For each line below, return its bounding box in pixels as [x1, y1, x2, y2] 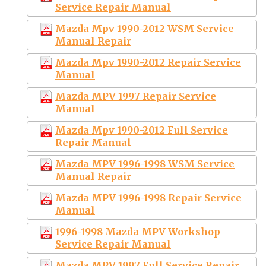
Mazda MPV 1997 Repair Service [55, 90, 216, 102]
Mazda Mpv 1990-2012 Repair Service [55, 56, 241, 68]
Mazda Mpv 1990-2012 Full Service [55, 123, 228, 136]
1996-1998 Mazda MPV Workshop [55, 225, 220, 237]
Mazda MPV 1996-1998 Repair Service [55, 191, 242, 204]
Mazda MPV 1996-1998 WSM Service [55, 157, 235, 170]
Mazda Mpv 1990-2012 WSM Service [55, 22, 234, 34]
